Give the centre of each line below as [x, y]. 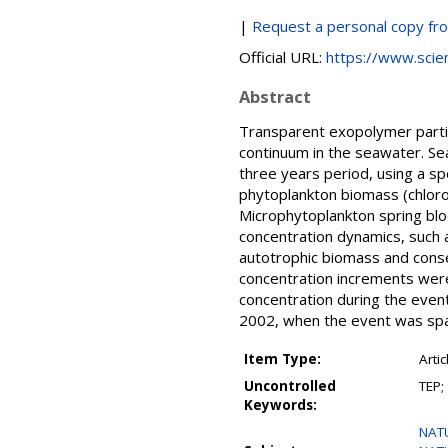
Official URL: [282, 57]
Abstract [275, 96]
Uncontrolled [290, 386]
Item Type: [282, 359]
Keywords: [280, 405]
